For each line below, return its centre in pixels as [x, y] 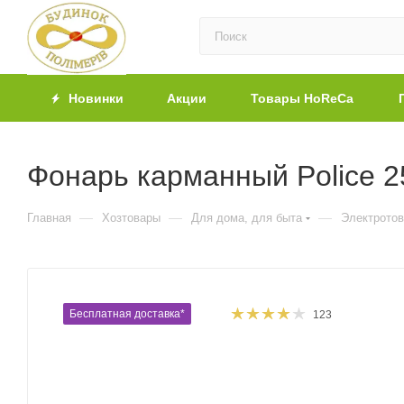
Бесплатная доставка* [127, 314]
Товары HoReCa [302, 98]
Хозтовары [131, 218]
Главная [49, 218]
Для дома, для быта [247, 218]
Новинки [94, 98]
